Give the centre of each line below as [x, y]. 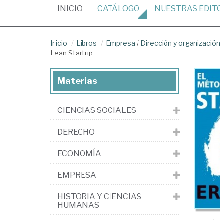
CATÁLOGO [118, 9]
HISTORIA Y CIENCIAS [99, 197]
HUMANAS [78, 205]
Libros [86, 43]
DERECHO [76, 132]
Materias [77, 81]
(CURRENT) [103, 8]
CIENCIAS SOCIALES [97, 110]
